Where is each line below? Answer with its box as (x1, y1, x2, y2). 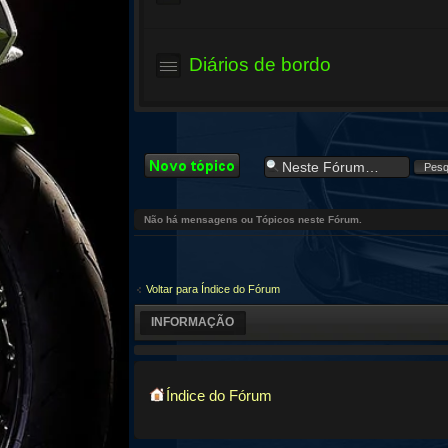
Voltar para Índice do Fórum (146, 282, 281, 295)
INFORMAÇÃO (151, 314, 235, 329)
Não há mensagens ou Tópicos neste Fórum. (144, 214, 363, 225)
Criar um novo (144, 153, 226, 168)
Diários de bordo (189, 54, 332, 75)
